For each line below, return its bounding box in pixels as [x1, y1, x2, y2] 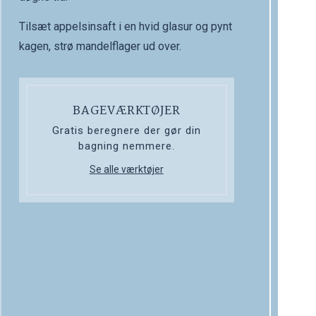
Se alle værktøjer [89, 164, 164, 176]
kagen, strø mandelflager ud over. [18, 39, 181, 54]
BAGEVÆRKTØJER [73, 102, 181, 121]
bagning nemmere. [78, 140, 175, 153]
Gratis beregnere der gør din [51, 124, 201, 138]
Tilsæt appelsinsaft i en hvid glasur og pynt [18, 20, 232, 34]
